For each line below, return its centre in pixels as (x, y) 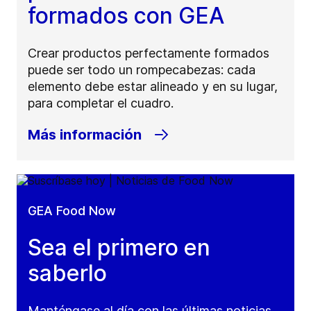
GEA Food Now (72, 211)
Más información (85, 135)
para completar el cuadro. (101, 103)
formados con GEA (126, 16)
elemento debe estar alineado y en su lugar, (153, 87)
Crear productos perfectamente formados (149, 53)
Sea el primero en (119, 248)
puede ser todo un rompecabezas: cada (142, 70)
